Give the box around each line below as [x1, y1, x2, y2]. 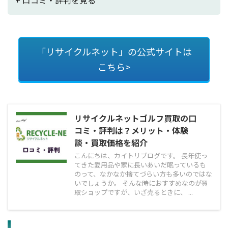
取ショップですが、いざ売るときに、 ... [74, 187, 193, 197]
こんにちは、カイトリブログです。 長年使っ [74, 150, 208, 160]
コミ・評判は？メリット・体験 [74, 124, 188, 136]
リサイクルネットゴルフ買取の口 [74, 111, 196, 124]
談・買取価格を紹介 [74, 136, 148, 149]
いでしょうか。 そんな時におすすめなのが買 [74, 178, 208, 188]
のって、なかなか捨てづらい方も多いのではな [74, 168, 212, 179]
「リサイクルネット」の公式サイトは [36, 45, 192, 59]
